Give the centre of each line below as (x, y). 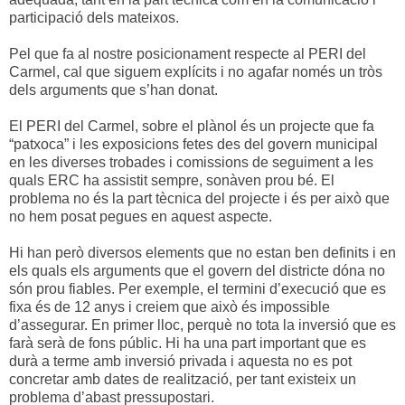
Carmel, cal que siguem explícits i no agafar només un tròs (196, 71)
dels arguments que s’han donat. (113, 89)
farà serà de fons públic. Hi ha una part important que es (188, 343)
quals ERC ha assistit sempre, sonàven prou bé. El (172, 180)
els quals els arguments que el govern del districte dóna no (197, 270)
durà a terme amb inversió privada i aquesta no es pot (180, 361)
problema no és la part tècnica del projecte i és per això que (199, 198)
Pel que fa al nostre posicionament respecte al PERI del (188, 53)
